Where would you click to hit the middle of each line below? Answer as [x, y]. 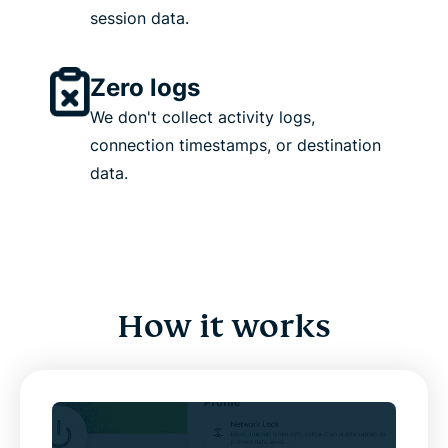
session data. [139, 18]
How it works [224, 326]
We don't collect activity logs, [202, 117]
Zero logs [145, 88]
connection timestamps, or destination [235, 145]
